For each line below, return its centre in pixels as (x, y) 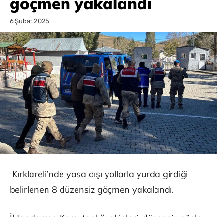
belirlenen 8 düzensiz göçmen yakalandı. (92, 190)
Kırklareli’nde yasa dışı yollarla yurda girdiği (99, 174)
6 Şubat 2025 (30, 21)
